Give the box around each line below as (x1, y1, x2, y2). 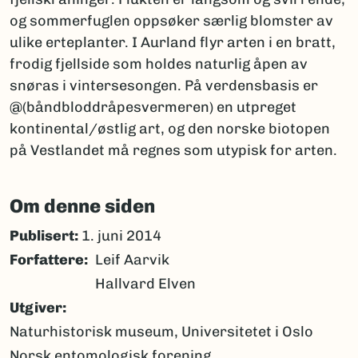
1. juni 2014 (78, 227, 161, 245)
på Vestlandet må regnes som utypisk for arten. (10, 141, 337, 160)
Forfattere (10, 251, 84, 269)
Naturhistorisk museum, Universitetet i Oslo (10, 323, 313, 341)
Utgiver (10, 299, 62, 317)
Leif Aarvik (95, 251, 169, 269)
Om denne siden (10, 194, 155, 218)
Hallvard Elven (95, 275, 196, 293)
